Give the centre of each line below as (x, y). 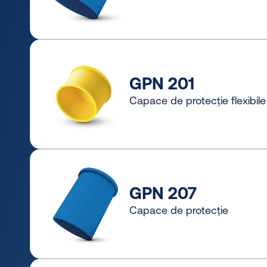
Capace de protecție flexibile (198, 100)
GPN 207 (163, 193)
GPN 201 (162, 83)
